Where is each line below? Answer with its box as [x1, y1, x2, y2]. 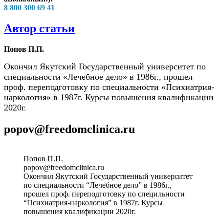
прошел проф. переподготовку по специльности [23, 189, 185, 198]
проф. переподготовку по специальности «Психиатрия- [4, 82, 214, 92]
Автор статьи [4, 22, 75, 35]
